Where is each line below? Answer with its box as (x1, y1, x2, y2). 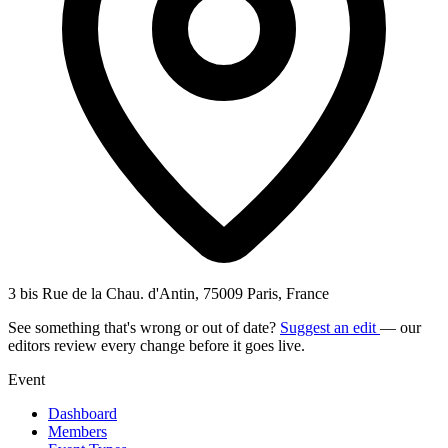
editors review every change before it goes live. (8, 336, 305, 354)
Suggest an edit (280, 318, 380, 336)
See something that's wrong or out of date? (8, 318, 280, 336)
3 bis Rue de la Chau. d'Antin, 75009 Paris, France (8, 284, 329, 302)
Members (48, 422, 107, 440)
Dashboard (48, 404, 117, 422)
